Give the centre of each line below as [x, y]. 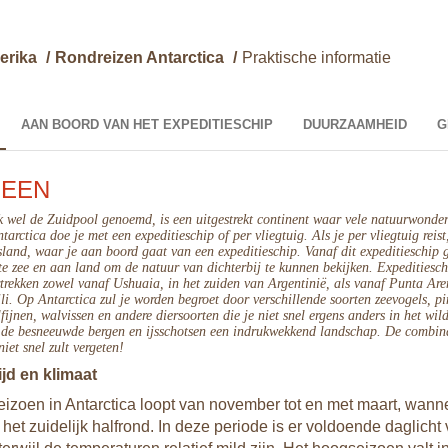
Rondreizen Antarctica [139, 57]
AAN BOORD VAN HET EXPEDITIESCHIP [147, 124]
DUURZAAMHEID [355, 124]
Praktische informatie [316, 57]
